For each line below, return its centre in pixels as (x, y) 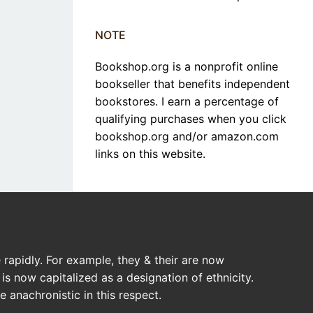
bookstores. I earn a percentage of (187, 102)
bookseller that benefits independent (192, 84)
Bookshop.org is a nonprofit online (187, 67)
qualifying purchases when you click (191, 119)
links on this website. (150, 154)
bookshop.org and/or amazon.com (187, 137)
